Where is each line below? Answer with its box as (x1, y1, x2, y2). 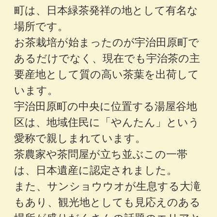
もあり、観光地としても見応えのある (14, 194, 201, 209)
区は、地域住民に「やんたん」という (14, 114, 200, 129)
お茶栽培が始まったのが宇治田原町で (14, 34, 200, 49)
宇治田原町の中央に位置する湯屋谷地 (14, 98, 198, 113)
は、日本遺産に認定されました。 (14, 162, 178, 177)
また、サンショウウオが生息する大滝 (14, 178, 201, 193)
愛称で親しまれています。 (14, 130, 146, 145)
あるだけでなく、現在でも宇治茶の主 (14, 50, 201, 65)
